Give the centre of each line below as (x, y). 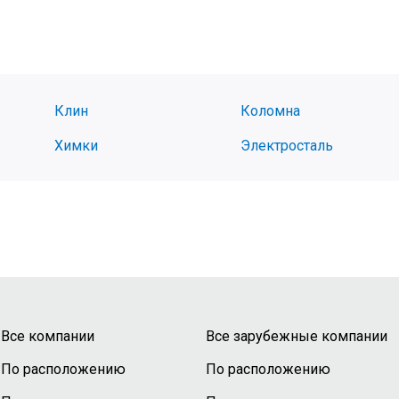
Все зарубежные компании (297, 336)
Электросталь (286, 146)
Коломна (270, 111)
